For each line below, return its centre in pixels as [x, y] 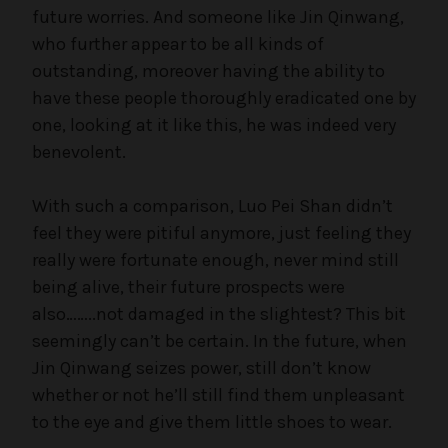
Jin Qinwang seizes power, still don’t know [201, 367]
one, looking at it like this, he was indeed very [214, 124]
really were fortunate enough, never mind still [215, 259]
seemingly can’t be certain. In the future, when [219, 340]
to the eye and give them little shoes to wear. [212, 421]
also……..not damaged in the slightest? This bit [219, 313]
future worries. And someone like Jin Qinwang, [218, 16]
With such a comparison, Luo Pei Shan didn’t [212, 205]
